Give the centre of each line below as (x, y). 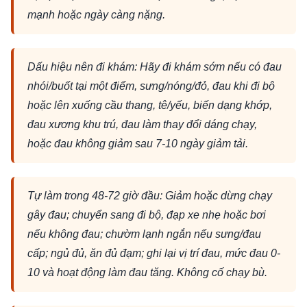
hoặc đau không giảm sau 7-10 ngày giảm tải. (138, 143)
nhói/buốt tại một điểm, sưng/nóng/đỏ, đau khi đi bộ (151, 86)
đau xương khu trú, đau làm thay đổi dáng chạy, (142, 124)
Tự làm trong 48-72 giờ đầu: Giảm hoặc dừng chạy (150, 195)
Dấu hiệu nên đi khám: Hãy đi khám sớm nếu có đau (155, 66)
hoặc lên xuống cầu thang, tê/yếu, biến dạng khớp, (150, 105)
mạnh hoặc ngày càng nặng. (96, 14)
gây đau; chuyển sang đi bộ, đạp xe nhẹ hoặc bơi (147, 214)
